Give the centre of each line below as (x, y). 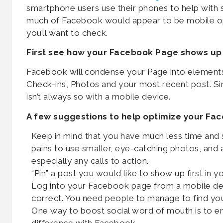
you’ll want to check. (67, 33)
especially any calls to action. (90, 161)
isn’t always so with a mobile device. (99, 97)
